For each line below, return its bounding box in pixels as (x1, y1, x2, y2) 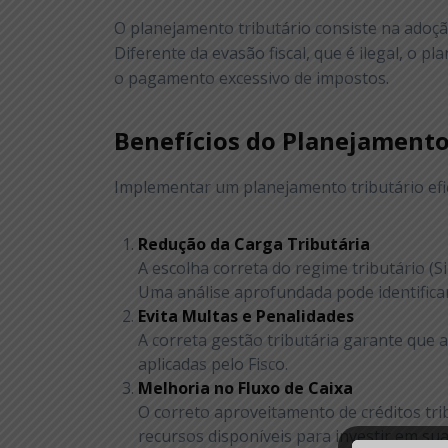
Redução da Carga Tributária (138, 233, 371, 256)
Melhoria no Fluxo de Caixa (138, 377, 354, 400)
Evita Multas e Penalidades (138, 305, 355, 328)
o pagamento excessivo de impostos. (114, 67, 390, 90)
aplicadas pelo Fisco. (138, 353, 289, 376)
